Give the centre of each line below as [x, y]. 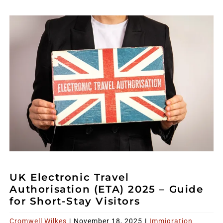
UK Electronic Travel [69, 177]
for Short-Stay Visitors [75, 201]
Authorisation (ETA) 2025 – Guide [107, 189]
